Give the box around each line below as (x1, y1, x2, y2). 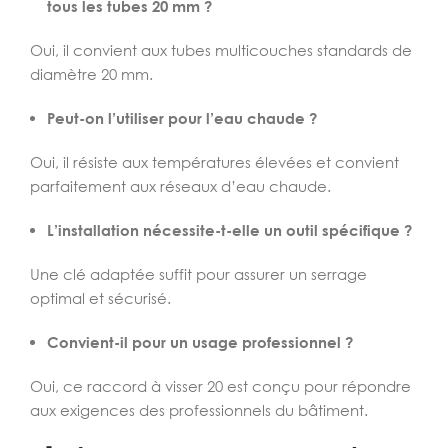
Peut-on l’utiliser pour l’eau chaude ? (47, 109, 317, 127)
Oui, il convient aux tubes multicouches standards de (30, 41, 412, 59)
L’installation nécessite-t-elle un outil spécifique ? (47, 221, 412, 239)
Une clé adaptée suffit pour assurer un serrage (30, 265, 367, 283)
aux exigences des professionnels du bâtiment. (30, 401, 368, 419)
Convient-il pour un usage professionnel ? (47, 333, 353, 351)
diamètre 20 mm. (30, 65, 153, 83)
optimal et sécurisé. (30, 289, 171, 307)
